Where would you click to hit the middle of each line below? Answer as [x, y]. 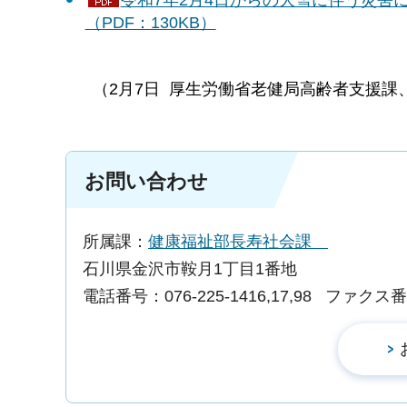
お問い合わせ [146, 182]
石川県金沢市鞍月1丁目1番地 [190, 269]
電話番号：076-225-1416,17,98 [197, 297]
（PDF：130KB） [150, 22]
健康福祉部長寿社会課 [238, 242]
